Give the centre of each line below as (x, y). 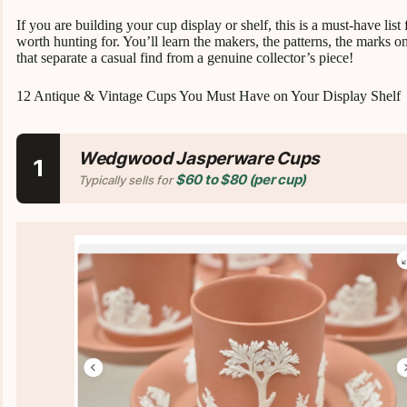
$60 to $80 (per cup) (241, 179)
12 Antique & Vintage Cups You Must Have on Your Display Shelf (208, 95)
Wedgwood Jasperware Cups (199, 158)
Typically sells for (127, 179)
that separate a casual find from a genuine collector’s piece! (185, 57)
